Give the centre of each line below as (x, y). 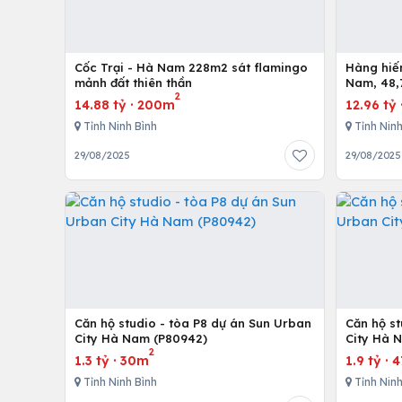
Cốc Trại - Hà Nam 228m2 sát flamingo (191, 68)
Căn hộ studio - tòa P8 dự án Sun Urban (193, 323)
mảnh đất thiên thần (133, 83)
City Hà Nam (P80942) (141, 339)
